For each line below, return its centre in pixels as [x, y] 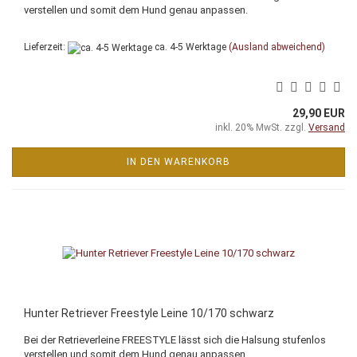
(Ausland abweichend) [277, 47]
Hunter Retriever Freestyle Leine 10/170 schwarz [149, 313]
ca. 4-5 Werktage [189, 47]
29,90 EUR [319, 113]
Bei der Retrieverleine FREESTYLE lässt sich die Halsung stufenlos [175, 339]
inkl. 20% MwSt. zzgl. [262, 127]
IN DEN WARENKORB [178, 161]
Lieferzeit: [46, 47]
